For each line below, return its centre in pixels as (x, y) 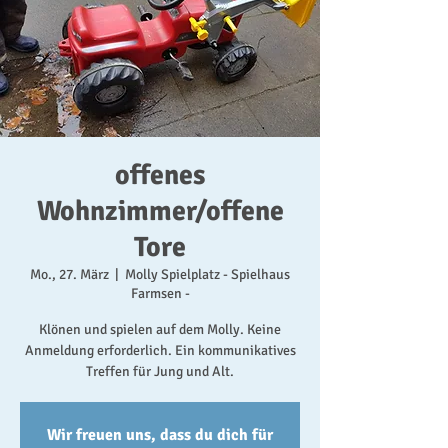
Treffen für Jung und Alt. (160, 371)
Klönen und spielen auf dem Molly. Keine (160, 329)
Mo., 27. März (69, 274)
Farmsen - (160, 293)
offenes (160, 175)
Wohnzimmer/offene (160, 211)
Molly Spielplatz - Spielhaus (207, 274)
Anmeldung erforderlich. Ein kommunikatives (160, 350)
